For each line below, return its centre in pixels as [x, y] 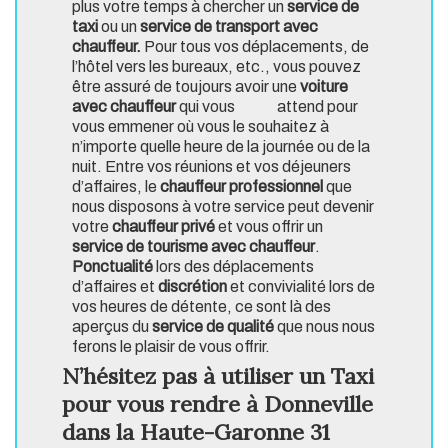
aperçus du [112, 327]
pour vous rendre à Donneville [217, 404]
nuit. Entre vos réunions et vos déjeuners [211, 167]
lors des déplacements [233, 267]
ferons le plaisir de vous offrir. [171, 347]
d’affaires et [115, 287]
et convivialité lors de [301, 287]
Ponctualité [112, 267]
